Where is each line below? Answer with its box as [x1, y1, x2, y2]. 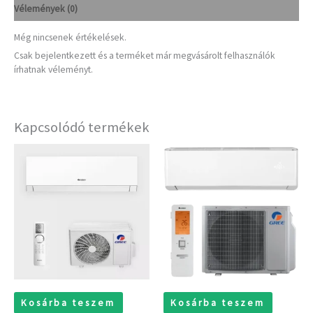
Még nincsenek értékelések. [14, 31, 126, 43]
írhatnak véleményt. [14, 64, 93, 76]
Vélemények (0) [14, 3, 78, 15]
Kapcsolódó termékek [14, 117, 150, 136]
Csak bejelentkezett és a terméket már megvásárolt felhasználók [14, 50, 275, 62]
